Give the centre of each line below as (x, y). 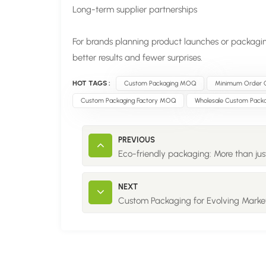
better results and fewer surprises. (138, 58)
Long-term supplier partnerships (135, 10)
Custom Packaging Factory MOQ (128, 101)
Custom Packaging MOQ (160, 83)
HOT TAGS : (92, 83)
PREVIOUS (137, 140)
